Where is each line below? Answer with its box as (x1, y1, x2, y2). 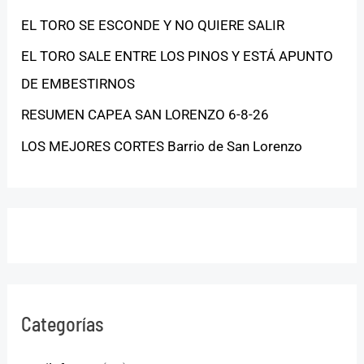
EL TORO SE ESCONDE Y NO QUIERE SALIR (21, 16, 285, 33)
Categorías (21, 311, 104, 336)
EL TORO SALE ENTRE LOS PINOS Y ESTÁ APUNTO (21, 48, 334, 65)
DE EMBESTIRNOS (21, 76, 136, 93)
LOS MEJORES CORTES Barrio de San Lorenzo (21, 137, 303, 154)
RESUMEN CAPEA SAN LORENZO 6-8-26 (21, 106, 270, 123)
